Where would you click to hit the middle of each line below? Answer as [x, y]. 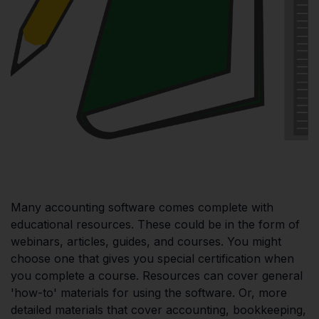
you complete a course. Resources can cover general [157, 276]
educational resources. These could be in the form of [155, 225]
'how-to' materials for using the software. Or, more [149, 293]
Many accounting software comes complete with [142, 208]
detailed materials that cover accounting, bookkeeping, [158, 310]
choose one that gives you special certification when [152, 259]
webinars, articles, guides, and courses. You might [146, 242]
